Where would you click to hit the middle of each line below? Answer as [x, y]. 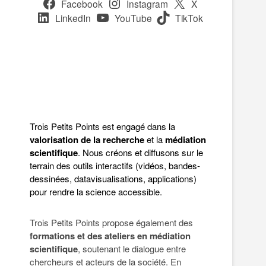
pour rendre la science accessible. [96, 192]
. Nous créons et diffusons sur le [140, 153]
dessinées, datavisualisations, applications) [113, 179]
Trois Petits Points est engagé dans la [102, 126]
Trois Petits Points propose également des [111, 223]
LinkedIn [73, 18]
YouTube [133, 18]
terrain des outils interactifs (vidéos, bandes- [115, 166]
